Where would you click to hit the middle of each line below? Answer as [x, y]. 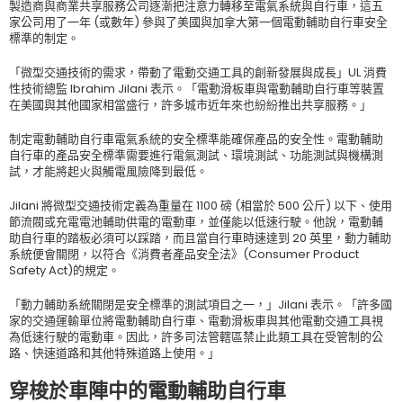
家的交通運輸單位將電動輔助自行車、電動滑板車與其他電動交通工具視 [196, 321]
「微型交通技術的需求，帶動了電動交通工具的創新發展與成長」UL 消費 [198, 72]
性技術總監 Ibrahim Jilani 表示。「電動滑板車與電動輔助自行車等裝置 [197, 89]
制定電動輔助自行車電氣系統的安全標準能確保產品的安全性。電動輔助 [196, 139]
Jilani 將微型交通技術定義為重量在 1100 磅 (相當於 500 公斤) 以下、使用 [201, 206]
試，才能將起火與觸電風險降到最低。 [108, 171]
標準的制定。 [44, 38]
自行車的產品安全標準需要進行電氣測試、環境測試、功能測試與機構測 [196, 155]
